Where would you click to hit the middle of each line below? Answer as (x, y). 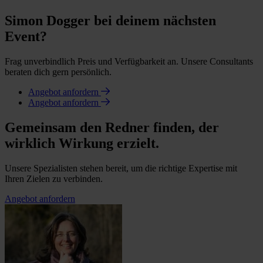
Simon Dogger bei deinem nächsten (110, 21)
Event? (26, 37)
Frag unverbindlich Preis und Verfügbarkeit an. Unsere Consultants (129, 61)
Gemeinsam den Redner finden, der (112, 127)
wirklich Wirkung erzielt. (82, 143)
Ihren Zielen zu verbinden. (54, 178)
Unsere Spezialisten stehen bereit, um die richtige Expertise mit (121, 168)
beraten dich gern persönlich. (58, 72)
